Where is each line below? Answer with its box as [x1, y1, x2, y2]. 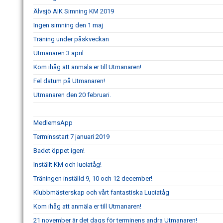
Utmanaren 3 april [33, 49, 84, 57]
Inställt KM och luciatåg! [33, 161, 102, 169]
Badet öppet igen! [33, 147, 85, 155]
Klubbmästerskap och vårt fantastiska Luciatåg [33, 189, 169, 197]
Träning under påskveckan [33, 35, 109, 43]
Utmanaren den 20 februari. [33, 91, 111, 99]
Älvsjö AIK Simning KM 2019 [33, 7, 114, 15]
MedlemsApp [33, 119, 73, 127]
